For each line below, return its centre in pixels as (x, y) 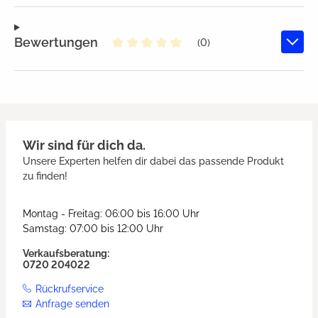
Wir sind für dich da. (84, 146)
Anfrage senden (72, 304)
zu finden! (45, 176)
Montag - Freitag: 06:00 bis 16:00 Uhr (111, 214)
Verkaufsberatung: (66, 254)
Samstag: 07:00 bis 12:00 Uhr (93, 229)
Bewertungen (56, 42)
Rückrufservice (70, 289)
